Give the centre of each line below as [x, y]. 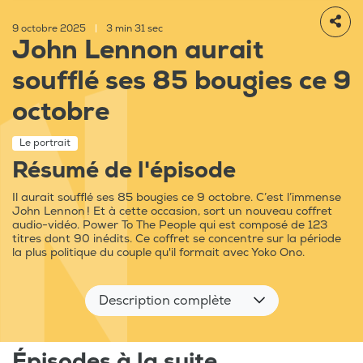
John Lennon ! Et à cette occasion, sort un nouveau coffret [172, 211]
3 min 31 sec [133, 29]
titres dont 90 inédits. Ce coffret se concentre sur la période [177, 239]
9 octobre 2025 [50, 29]
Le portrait [45, 143]
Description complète [164, 301]
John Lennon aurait [138, 51]
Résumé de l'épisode [124, 171]
